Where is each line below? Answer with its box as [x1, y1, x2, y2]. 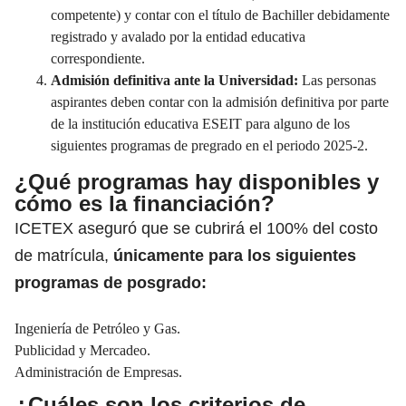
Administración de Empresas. [14, 363, 182, 380]
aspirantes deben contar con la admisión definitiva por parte [51, 93, 389, 110]
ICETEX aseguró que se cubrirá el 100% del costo [14, 218, 378, 237]
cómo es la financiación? [14, 190, 275, 216]
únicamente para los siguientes [113, 246, 356, 265]
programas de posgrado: [14, 273, 207, 292]
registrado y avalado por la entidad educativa [51, 28, 305, 44]
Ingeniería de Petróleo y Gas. [14, 320, 180, 336]
